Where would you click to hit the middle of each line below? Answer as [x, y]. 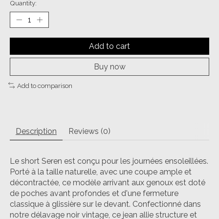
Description [36, 131]
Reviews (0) [89, 131]
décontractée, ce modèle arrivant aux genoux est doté [108, 183]
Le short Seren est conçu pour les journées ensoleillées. [109, 161]
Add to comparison [44, 85]
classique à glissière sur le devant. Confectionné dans [105, 204]
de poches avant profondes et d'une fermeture [94, 194]
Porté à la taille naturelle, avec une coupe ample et [101, 172]
